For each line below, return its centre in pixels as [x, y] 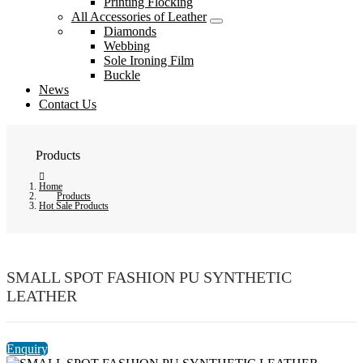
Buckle [122, 75]
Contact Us [68, 105]
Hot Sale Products [74, 205]
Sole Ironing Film [149, 61]
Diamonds [130, 32]
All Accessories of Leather [139, 17]
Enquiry [27, 349]
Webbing [127, 46]
